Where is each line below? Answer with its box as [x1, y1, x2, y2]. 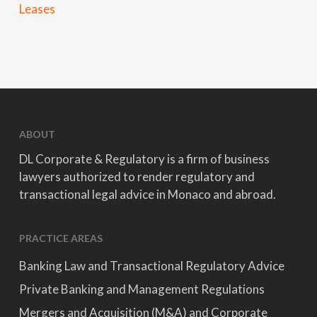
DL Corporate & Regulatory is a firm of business [18, 151, 270, 166]
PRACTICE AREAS [18, 232, 103, 244]
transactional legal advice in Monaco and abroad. [18, 187, 276, 202]
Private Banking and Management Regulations [18, 282, 265, 296]
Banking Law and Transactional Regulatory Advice [18, 258, 284, 273]
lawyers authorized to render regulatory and [18, 169, 255, 184]
